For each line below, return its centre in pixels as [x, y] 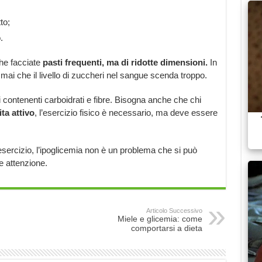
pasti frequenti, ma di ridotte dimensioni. [125, 62]
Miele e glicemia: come [160, 219]
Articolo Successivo [174, 211]
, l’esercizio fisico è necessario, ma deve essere [126, 113]
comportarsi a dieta [166, 228]
